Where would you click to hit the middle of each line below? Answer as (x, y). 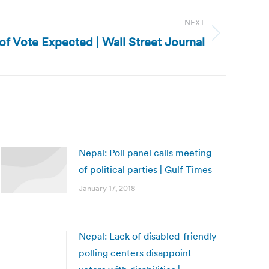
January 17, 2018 (107, 188)
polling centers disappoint (135, 253)
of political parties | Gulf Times (145, 169)
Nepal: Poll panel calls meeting (145, 153)
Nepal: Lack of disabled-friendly (148, 236)
